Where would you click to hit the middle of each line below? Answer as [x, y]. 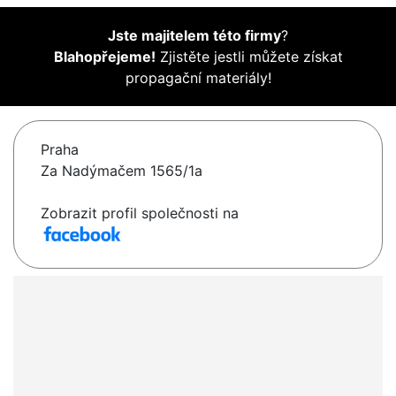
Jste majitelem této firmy [194, 36]
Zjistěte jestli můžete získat [249, 57]
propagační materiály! [198, 78]
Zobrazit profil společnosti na [140, 213]
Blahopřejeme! [104, 57]
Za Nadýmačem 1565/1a [122, 171]
